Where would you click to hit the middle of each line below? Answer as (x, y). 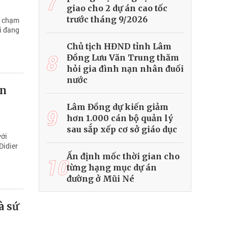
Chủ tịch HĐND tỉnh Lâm (119, 47)
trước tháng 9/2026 (107, 20)
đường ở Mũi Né (101, 179)
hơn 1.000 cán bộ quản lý (120, 118)
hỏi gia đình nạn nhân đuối (125, 69)
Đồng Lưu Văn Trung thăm (123, 58)
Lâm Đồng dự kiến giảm (118, 107)
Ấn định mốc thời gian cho (123, 156)
